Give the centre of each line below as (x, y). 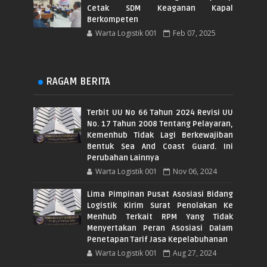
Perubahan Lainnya (123, 158)
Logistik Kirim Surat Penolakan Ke (160, 206)
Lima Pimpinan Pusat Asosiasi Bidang (160, 194)
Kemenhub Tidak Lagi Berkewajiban (160, 135)
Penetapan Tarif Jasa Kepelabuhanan (158, 240)
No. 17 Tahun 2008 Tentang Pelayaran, (160, 124)
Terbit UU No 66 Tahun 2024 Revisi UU (160, 113)
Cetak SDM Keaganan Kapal (160, 8)
